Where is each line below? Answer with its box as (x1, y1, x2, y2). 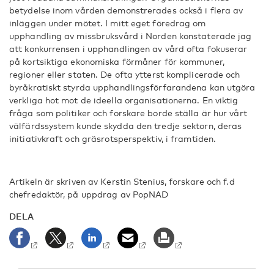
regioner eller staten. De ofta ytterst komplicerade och (9, 69, 240, 80)
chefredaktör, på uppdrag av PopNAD (9, 189, 169, 199)
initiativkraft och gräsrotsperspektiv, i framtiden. (9, 133, 217, 144)
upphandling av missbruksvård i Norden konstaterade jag (9, 31, 252, 41)
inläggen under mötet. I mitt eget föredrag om (9, 18, 206, 28)
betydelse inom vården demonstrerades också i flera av (9, 5, 243, 15)
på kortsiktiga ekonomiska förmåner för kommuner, (9, 56, 224, 67)
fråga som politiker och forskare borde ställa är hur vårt (9, 108, 247, 118)
